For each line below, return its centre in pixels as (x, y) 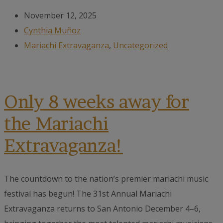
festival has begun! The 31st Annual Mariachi (88, 193)
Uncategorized (140, 46)
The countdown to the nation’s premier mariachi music (106, 178)
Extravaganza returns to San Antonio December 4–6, (102, 208)
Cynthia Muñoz (52, 31)
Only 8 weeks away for (97, 102)
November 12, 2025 (60, 16)
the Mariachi (56, 124)
